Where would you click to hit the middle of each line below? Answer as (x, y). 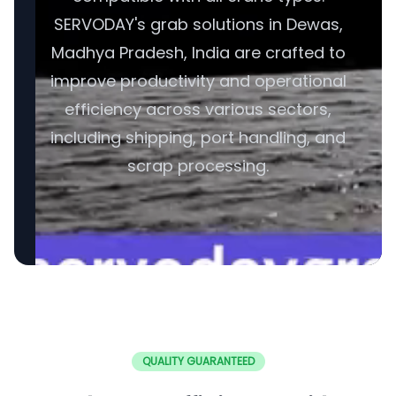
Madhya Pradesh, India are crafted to (198, 53)
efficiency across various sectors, (198, 109)
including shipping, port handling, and (198, 137)
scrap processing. (198, 166)
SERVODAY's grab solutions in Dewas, (198, 24)
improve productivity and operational (198, 81)
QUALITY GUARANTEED (198, 361)
